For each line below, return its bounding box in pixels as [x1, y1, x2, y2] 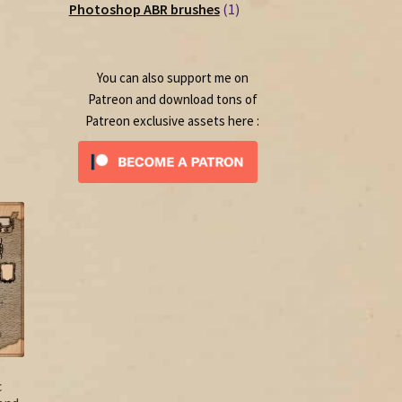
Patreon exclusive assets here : [85, 111, 260, 129]
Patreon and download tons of [87, 90, 258, 108]
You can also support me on [96, 68, 249, 86]
